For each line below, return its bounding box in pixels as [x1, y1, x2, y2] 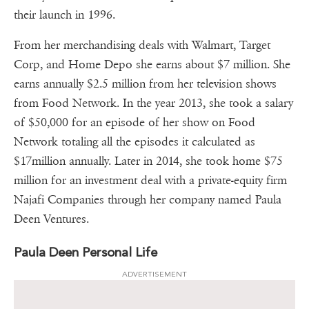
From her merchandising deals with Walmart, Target [14, 37, 270, 52]
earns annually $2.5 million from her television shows [14, 76, 277, 91]
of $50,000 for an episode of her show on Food [14, 114, 255, 130]
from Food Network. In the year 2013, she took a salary [14, 95, 293, 110]
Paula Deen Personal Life [14, 243, 157, 260]
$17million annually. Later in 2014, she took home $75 [14, 153, 283, 168]
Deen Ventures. [14, 211, 89, 226]
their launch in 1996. [14, 7, 115, 22]
